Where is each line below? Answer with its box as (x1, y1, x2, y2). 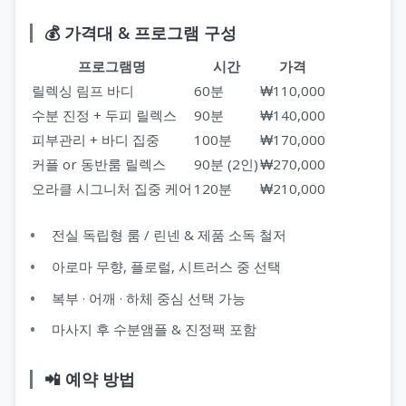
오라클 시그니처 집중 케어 (32, 179, 192, 198)
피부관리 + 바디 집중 (32, 130, 159, 150)
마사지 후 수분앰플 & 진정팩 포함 (52, 320, 256, 339)
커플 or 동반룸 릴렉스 (32, 155, 166, 174)
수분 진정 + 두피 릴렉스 (32, 106, 177, 125)
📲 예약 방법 (43, 368, 135, 391)
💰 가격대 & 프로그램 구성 (43, 21, 237, 43)
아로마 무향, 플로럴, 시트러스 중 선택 (52, 256, 281, 275)
